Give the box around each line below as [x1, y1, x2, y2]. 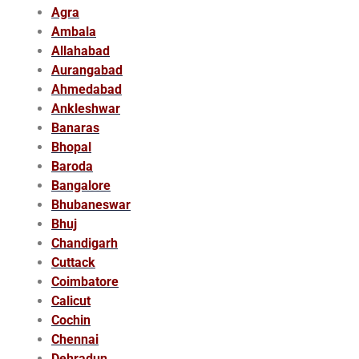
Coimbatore [51, 273, 119, 289]
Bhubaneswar [51, 196, 131, 212]
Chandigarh [51, 235, 118, 251]
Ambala [51, 23, 96, 39]
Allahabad [51, 42, 110, 58]
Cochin [51, 312, 91, 328]
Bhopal [51, 139, 91, 155]
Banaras [51, 119, 99, 135]
